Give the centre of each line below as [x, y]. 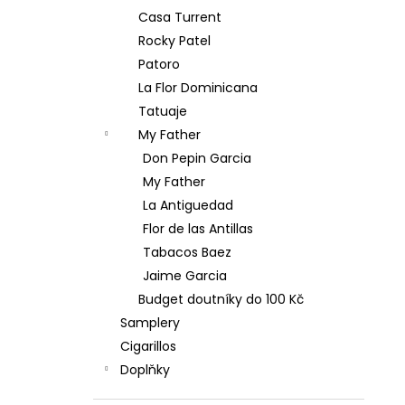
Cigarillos [148, 346]
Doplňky [145, 370]
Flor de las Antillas [198, 229]
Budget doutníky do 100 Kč [221, 299]
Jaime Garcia [185, 276]
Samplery [150, 323]
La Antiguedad [188, 205]
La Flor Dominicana [198, 88]
